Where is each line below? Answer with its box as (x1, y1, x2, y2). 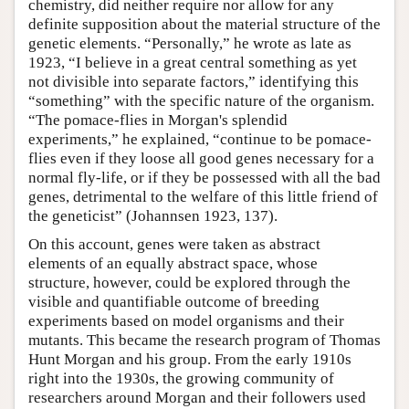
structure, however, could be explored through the (28, 273, 351, 291)
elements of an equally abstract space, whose (28, 254, 318, 272)
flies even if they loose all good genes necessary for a (28, 149, 374, 167)
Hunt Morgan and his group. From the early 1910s (28, 350, 351, 368)
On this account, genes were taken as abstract (28, 235, 320, 253)
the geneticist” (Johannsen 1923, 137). (28, 206, 278, 225)
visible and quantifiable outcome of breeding (28, 292, 320, 310)
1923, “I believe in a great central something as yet (28, 53, 357, 71)
